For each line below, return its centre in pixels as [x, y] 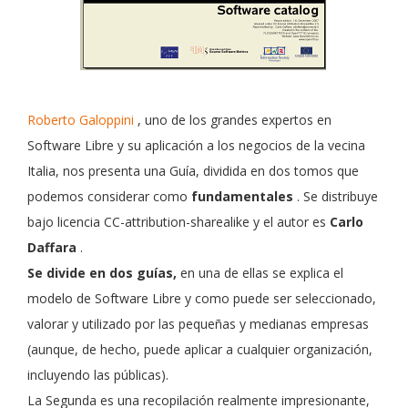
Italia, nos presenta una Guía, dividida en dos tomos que [193, 171]
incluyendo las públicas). [98, 375]
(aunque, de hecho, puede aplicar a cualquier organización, [200, 349]
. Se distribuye [336, 196]
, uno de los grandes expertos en [235, 120]
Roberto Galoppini [81, 120]
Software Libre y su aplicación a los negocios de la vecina [196, 145]
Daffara [52, 247]
